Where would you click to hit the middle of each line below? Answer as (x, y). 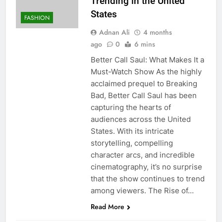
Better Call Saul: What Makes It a (147, 59)
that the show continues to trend (147, 178)
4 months (157, 32)
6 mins (144, 44)
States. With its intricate (132, 131)
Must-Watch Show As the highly (146, 71)
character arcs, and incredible (142, 155)
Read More (107, 206)
